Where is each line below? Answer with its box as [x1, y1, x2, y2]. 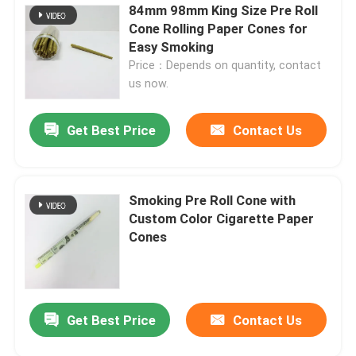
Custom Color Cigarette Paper [129, 210, 315, 226]
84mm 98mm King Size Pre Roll [129, 2, 212, 18]
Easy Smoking [129, 38, 215, 55]
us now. [129, 76, 169, 90]
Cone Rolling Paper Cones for [129, 20, 308, 37]
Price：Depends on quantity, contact [129, 58, 322, 72]
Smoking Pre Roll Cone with [129, 192, 296, 208]
